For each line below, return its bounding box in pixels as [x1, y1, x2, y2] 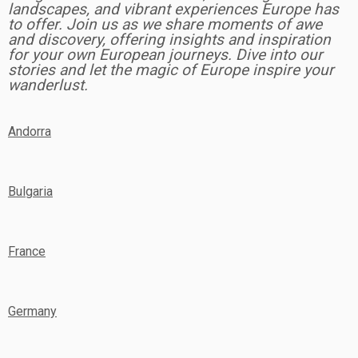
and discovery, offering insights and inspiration [8, 30, 331, 49]
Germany [8, 304, 57, 319]
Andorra [8, 124, 51, 139]
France [8, 244, 46, 259]
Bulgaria [8, 184, 53, 199]
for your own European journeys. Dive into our [8, 46, 323, 64]
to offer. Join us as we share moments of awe [8, 15, 322, 34]
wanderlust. [8, 76, 88, 94]
